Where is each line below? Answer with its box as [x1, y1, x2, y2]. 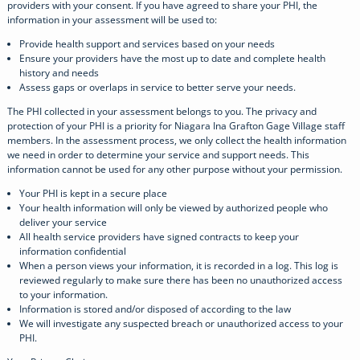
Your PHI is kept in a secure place [19, 186, 167, 200]
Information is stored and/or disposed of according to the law [19, 302, 291, 316]
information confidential [19, 244, 126, 258]
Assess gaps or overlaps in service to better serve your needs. [19, 80, 296, 94]
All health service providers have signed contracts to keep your [19, 230, 299, 243]
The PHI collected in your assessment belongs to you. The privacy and [7, 104, 317, 118]
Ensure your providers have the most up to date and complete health [19, 51, 325, 65]
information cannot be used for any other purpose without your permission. [7, 162, 342, 176]
